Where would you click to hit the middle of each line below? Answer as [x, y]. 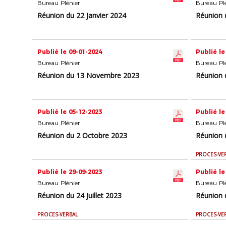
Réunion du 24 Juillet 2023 [80, 196]
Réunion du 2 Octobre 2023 [82, 136]
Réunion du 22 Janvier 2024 [82, 16]
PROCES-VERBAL [58, 215]
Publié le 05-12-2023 [70, 112]
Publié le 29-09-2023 [70, 172]
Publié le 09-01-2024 [70, 52]
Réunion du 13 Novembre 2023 [89, 76]
